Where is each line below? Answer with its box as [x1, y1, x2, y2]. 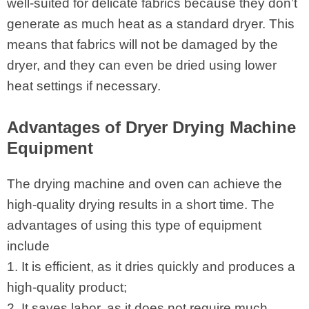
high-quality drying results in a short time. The [7, 197, 275, 212]
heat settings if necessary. [7, 79, 161, 94]
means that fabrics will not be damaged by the [7, 37, 278, 52]
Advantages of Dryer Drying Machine [7, 118, 296, 137]
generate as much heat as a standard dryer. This [7, 17, 295, 32]
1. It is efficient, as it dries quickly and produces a [7, 259, 295, 275]
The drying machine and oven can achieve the [7, 177, 282, 192]
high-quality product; [7, 280, 127, 295]
